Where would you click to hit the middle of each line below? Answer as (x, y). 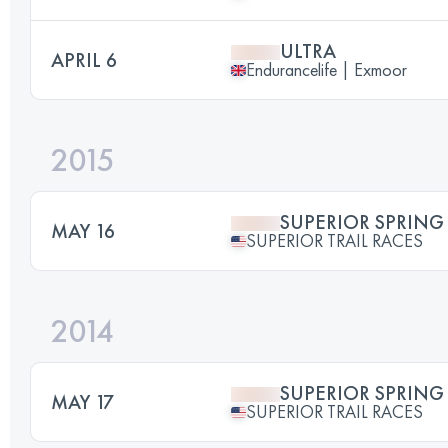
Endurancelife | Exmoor (326, 69)
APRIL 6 (84, 60)
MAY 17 (82, 402)
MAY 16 (83, 231)
